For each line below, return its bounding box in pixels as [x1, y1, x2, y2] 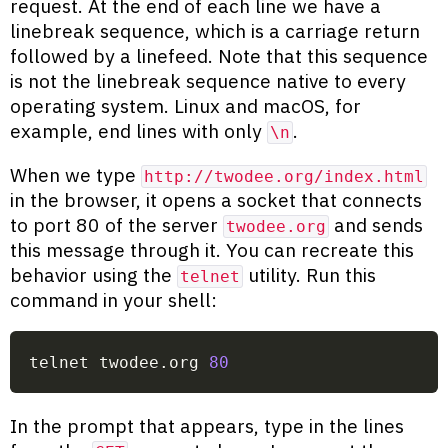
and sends [329, 211, 423, 237]
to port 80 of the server [10, 211, 223, 237]
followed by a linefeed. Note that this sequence [10, 42, 428, 68]
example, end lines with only [10, 117, 267, 143]
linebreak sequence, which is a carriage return [10, 17, 420, 43]
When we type [10, 161, 141, 187]
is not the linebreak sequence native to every [10, 67, 406, 93]
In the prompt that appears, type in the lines [10, 412, 404, 438]
